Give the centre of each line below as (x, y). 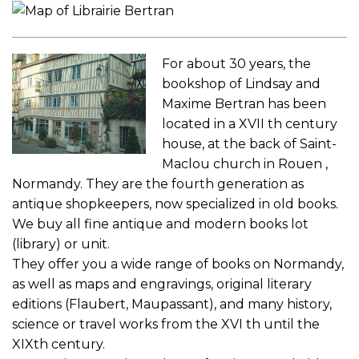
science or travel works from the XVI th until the (166, 324)
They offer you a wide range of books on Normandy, (178, 264)
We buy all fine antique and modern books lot (160, 224)
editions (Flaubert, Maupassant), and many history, (172, 304)
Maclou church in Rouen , (245, 163)
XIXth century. (58, 344)
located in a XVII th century (250, 123)
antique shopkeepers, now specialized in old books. (175, 204)
